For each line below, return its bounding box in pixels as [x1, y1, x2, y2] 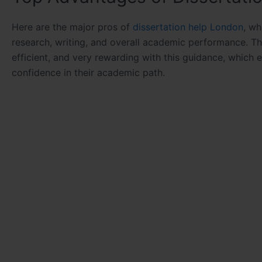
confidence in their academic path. [12, 67, 165, 79]
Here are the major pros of [12, 21, 133, 33]
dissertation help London [133, 21, 243, 33]
